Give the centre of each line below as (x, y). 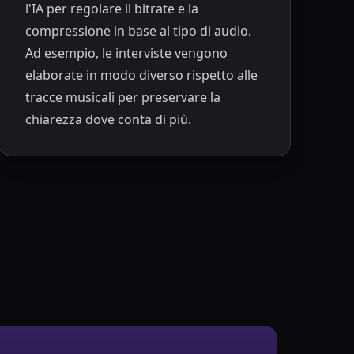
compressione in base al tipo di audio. (138, 30)
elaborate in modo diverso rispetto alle (141, 75)
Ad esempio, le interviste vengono (126, 53)
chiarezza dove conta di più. (108, 119)
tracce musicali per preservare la (122, 97)
